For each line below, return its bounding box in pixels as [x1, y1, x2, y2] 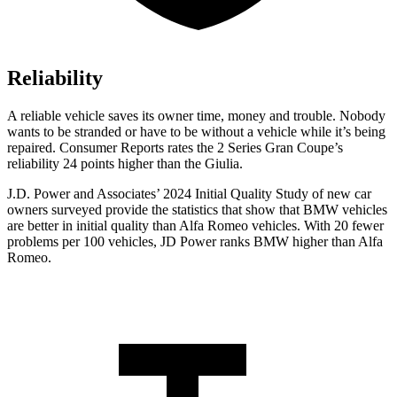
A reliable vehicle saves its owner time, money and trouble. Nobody [7, 108, 385, 124]
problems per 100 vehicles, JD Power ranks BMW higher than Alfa [7, 234, 383, 250]
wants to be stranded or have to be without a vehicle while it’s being [7, 124, 385, 140]
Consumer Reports [59, 140, 164, 156]
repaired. [7, 140, 59, 156]
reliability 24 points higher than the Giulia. [7, 156, 243, 172]
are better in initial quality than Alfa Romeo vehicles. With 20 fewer [7, 218, 384, 234]
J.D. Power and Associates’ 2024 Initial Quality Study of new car [7, 186, 371, 202]
